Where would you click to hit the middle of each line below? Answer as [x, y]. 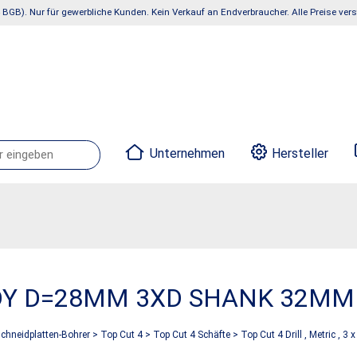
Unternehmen [187, 153]
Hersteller [300, 153]
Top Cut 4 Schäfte [192, 335]
